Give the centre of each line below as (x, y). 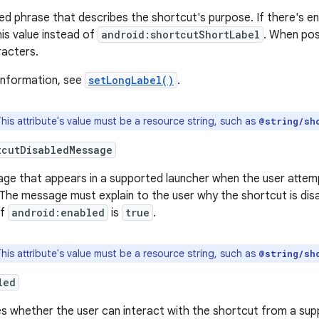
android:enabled (58, 213)
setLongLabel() (131, 80)
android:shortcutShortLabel (181, 35)
